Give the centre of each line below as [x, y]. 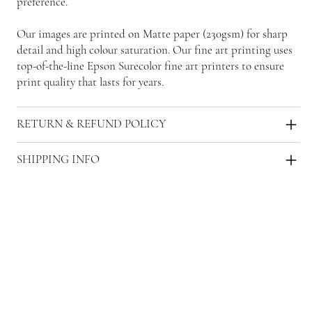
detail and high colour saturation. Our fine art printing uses [155, 49]
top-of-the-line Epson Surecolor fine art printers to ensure [151, 65]
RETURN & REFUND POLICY [92, 123]
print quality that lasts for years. [91, 81]
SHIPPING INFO [58, 159]
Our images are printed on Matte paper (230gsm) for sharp [153, 33]
